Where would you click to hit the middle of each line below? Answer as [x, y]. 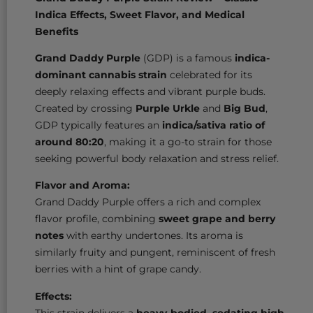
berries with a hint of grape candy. [118, 269]
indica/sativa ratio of [213, 125]
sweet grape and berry [217, 219]
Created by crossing [85, 109]
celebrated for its [210, 75]
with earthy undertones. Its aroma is [153, 236]
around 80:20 [70, 142]
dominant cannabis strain [101, 75]
